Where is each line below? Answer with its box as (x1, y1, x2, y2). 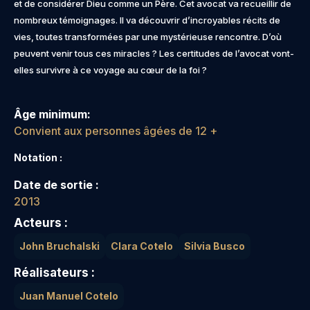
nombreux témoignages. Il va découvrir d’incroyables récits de (14, 15, 280, 26)
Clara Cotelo (111, 240, 173, 253)
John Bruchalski (19, 240, 100, 253)
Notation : (14, 152, 62, 164)
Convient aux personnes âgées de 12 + (14, 124, 217, 138)
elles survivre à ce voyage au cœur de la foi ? (14, 64, 207, 76)
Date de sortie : (14, 178, 99, 192)
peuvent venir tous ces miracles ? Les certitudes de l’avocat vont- (14, 48, 294, 60)
